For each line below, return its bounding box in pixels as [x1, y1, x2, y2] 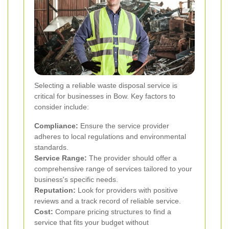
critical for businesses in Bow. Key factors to [34, 92, 175, 101]
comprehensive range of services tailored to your [34, 165, 192, 173]
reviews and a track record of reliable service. [34, 197, 181, 205]
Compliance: [34, 122, 78, 130]
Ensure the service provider [78, 122, 169, 130]
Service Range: [34, 154, 87, 163]
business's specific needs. [34, 175, 118, 184]
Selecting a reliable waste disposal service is [34, 81, 177, 90]
